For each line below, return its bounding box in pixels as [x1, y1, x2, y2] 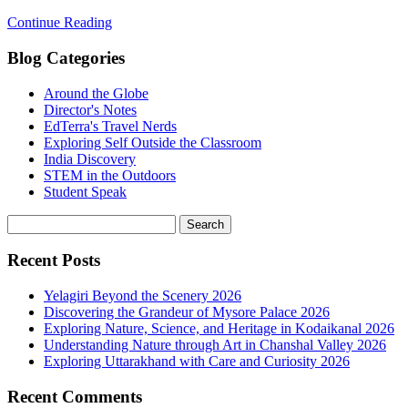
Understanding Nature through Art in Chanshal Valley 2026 [44, 337, 386, 353]
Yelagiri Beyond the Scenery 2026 [44, 288, 241, 304]
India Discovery [44, 150, 136, 167]
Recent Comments [7, 386, 142, 406]
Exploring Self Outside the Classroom [44, 134, 261, 150]
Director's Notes [44, 101, 137, 117]
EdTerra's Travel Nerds [44, 117, 177, 134]
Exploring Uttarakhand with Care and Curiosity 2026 [44, 353, 350, 370]
